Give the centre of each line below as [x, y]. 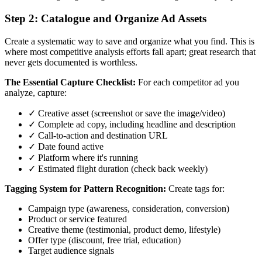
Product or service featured [77, 219]
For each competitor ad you [187, 82]
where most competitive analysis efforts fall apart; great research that [130, 51]
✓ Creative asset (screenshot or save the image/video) [127, 113]
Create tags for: [195, 188]
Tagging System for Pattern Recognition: [85, 188]
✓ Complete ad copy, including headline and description [132, 124]
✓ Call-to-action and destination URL [98, 135]
